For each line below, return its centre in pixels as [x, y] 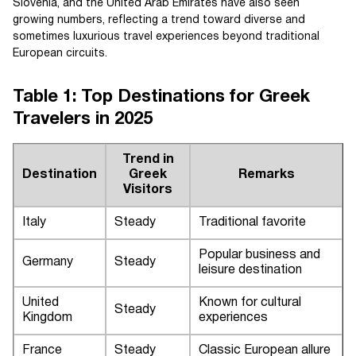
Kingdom [47, 317]
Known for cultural [250, 302]
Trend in [148, 159]
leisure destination [250, 270]
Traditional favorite [252, 222]
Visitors [148, 190]
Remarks [266, 174]
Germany [48, 262]
